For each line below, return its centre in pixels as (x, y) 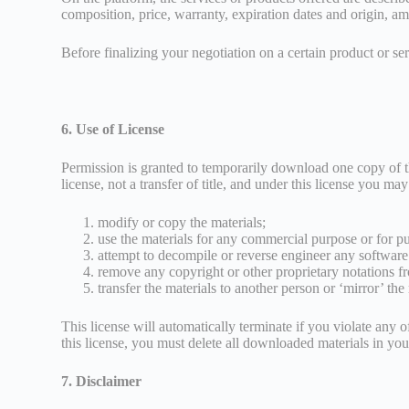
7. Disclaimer (102, 381)
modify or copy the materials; (182, 222)
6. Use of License (113, 129)
